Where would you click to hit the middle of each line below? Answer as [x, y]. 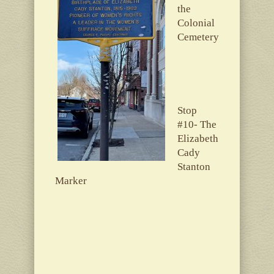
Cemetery [198, 37]
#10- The [197, 124]
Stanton [194, 166]
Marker [71, 180]
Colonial [196, 23]
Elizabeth [198, 138]
